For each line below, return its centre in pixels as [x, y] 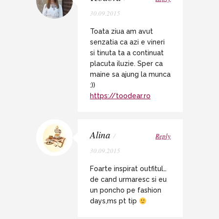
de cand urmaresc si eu [128, 180]
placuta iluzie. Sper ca [126, 64]
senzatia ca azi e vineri [127, 42]
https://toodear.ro [120, 96]
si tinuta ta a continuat [127, 53]
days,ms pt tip [114, 201]
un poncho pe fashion [126, 190]
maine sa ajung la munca [130, 75]
